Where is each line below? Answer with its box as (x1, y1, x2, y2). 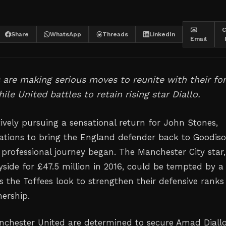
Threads (102, 31, 128, 38)
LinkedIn (149, 31, 175, 38)
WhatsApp (50, 31, 81, 38)
